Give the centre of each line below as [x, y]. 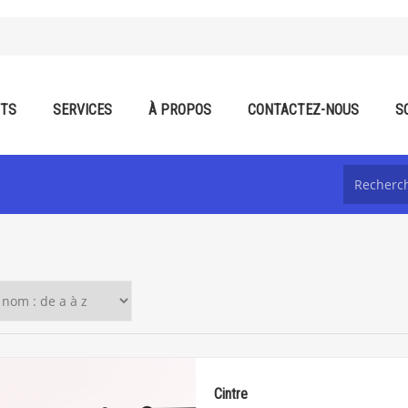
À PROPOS [180, 110]
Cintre [231, 394]
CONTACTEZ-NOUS [303, 110]
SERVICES [82, 110]
